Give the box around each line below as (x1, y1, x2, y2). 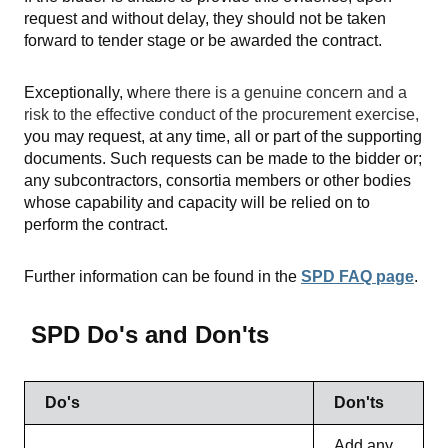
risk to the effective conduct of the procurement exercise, (24, 105, 419, 123)
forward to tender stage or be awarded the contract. (24, 31, 382, 49)
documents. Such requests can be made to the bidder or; (24, 149, 422, 167)
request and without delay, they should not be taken (24, 9, 386, 27)
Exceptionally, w (24, 83, 139, 101)
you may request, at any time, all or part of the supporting (24, 127, 422, 145)
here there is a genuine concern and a (139, 83, 407, 101)
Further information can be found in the (24, 267, 301, 285)
